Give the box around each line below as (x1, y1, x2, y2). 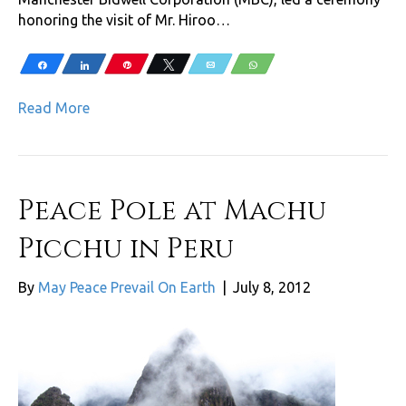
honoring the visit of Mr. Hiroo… (18, 11, 230, 28)
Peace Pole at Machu (18, 192, 326, 229)
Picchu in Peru (18, 230, 234, 267)
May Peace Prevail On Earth (38, 278, 216, 295)
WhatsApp (266, 59, 308, 69)
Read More (18, 99, 90, 116)
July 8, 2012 (233, 278, 311, 295)
